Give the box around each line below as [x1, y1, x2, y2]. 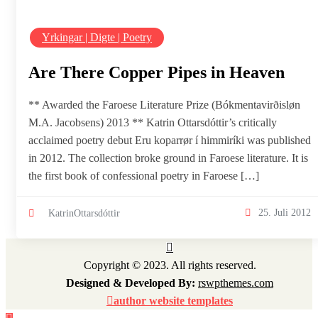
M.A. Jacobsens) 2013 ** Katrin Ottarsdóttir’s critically [28, 116, 277, 129]
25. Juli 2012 [258, 206, 311, 218]
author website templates [114, 295, 233, 307]
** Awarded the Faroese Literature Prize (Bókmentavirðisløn [28, 99, 300, 111]
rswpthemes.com [198, 277, 273, 290]
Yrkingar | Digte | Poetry [42, 31, 152, 44]
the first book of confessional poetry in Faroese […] [28, 170, 259, 182]
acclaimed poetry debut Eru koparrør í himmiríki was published [28, 134, 311, 147]
